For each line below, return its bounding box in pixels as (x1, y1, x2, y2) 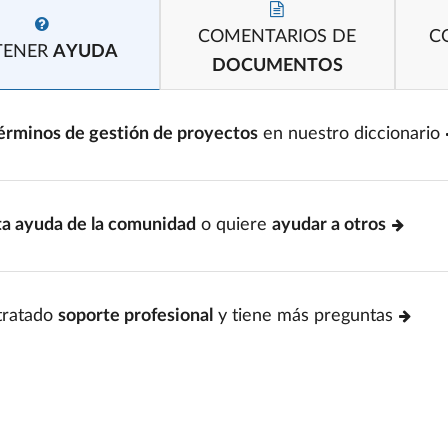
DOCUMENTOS (211, 57, 343, 75)
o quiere (196, 216, 272, 234)
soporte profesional (58, 307, 213, 325)
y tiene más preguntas (213, 307, 393, 325)
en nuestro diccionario (258, 125, 440, 143)
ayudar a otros (272, 216, 386, 234)
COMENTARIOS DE (198, 28, 357, 46)
